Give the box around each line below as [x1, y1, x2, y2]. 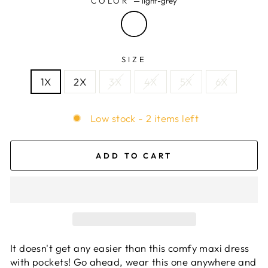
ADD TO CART [96, 150, 172, 160]
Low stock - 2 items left [90, 111, 199, 124]
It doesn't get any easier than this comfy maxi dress [10, 242, 249, 255]
